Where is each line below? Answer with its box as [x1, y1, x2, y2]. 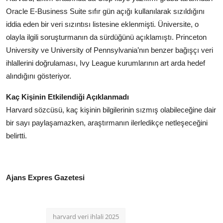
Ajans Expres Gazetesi [6, 173, 85, 182]
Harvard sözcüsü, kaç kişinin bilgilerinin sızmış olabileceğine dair [6, 105, 216, 114]
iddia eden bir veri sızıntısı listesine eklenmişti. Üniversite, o [6, 19, 199, 28]
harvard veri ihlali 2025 [53, 212, 119, 221]
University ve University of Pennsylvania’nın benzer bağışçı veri [6, 45, 213, 54]
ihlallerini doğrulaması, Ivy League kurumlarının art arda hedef [6, 58, 205, 67]
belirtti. [6, 131, 27, 140]
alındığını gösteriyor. [6, 71, 71, 80]
